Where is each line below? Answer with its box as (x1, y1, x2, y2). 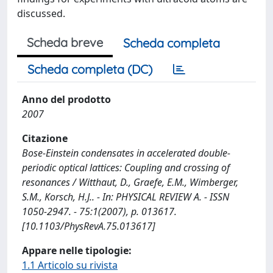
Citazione (22, 132, 68, 145)
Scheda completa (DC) (27, 62, 152, 77)
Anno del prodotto (22, 93, 111, 106)
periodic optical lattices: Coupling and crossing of (22, 161, 230, 174)
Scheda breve (27, 35, 103, 50)
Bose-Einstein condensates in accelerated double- (22, 146, 230, 160)
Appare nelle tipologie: (22, 244, 132, 257)
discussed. (17, 7, 65, 20)
